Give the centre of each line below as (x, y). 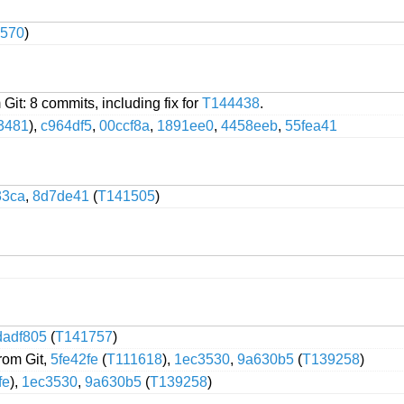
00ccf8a (124, 125)
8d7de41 (61, 196)
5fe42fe (74, 359)
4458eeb (249, 125)
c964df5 (66, 125)
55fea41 (311, 125)
